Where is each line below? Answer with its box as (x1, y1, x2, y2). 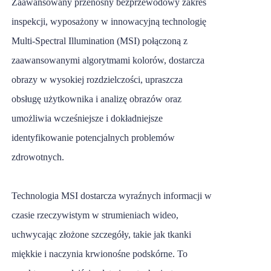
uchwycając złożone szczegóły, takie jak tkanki (11, 229, 191, 240)
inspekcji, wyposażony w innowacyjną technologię (11, 16, 206, 27)
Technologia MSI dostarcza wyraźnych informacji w (11, 190, 212, 201)
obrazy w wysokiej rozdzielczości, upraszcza (11, 74, 183, 85)
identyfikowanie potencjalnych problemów (11, 132, 175, 143)
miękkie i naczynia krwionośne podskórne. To (11, 248, 188, 259)
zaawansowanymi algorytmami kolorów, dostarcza (11, 54, 204, 65)
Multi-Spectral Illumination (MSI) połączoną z (11, 35, 188, 46)
